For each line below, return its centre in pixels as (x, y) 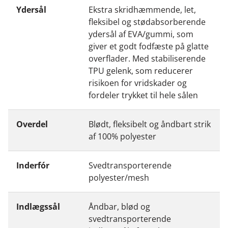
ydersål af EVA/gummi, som (141, 34)
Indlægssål (38, 206)
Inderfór (33, 165)
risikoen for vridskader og (138, 83)
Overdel (32, 124)
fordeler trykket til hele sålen (143, 95)
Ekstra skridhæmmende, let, (142, 9)
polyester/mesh (119, 177)
